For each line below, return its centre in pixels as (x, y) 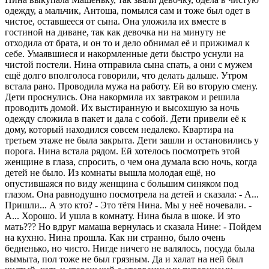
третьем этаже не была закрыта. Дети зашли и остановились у (132, 140)
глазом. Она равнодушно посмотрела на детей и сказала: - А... (132, 194)
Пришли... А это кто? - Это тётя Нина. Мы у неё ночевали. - (128, 205)
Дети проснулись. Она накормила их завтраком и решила (122, 97)
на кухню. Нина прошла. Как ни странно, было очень (115, 237)
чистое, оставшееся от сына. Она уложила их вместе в (116, 21)
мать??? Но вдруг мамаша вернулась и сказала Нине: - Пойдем (133, 226)
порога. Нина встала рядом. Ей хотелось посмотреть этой (122, 151)
